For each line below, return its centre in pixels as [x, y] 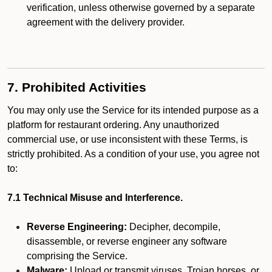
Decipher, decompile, [174, 227]
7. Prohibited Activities [77, 87]
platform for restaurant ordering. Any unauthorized [113, 125]
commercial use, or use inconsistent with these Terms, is [127, 139]
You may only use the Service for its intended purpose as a [133, 110]
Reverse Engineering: [77, 227]
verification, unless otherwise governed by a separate [141, 8]
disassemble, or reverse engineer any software [127, 241]
